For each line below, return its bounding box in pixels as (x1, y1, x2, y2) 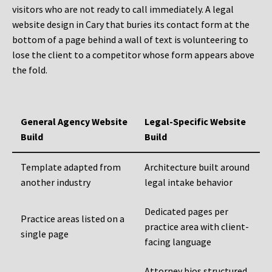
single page (21, 228, 69, 240)
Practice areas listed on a (21, 212, 124, 225)
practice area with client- (144, 220, 249, 233)
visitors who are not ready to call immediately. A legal (12, 3, 234, 16)
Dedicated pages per (144, 205, 228, 218)
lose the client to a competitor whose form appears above (12, 49, 254, 61)
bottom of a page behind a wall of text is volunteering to (12, 33, 248, 46)
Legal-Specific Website (144, 115, 246, 128)
